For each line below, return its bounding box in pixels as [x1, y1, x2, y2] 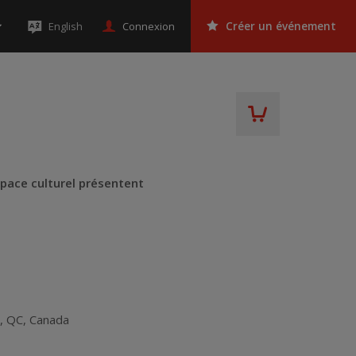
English [48, 19, 83, 33]
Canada [29, 311, 70, 327]
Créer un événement [226, 19, 336, 33]
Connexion [122, 18, 175, 33]
